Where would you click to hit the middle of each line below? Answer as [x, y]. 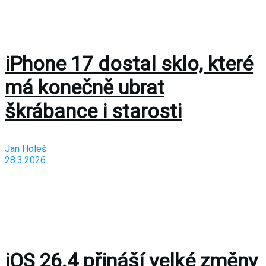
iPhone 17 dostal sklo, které [129, 64]
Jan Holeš [26, 149]
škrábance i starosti [93, 111]
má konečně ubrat [85, 88]
